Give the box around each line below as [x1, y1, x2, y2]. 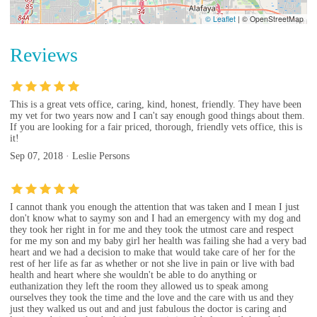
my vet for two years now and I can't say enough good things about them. [10, 110, 305, 122]
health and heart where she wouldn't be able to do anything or [10, 270, 257, 281]
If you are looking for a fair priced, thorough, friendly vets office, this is [10, 122, 302, 133]
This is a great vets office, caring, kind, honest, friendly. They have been [10, 99, 301, 110]
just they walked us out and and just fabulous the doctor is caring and [10, 304, 287, 315]
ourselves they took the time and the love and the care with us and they [10, 292, 294, 304]
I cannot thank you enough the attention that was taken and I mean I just [10, 202, 299, 213]
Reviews [10, 44, 78, 67]
